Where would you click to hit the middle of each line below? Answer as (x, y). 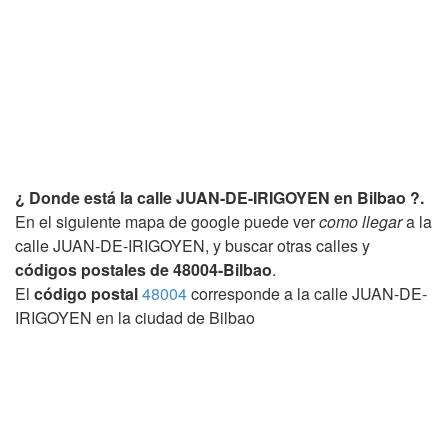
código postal (86, 293)
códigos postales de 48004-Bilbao (143, 269)
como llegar (360, 221)
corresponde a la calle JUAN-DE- (307, 293)
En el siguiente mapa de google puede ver (167, 221)
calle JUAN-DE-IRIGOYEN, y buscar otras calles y (192, 245)
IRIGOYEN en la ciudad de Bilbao (135, 317)
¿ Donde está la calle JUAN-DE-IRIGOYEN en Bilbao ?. (219, 197)
